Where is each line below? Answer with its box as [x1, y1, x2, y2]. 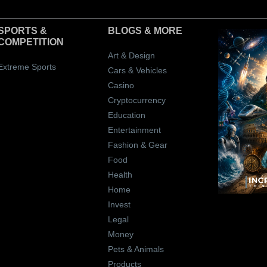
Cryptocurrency [107, 95, 166, 105]
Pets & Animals [107, 244, 164, 254]
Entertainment [107, 125, 161, 135]
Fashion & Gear [107, 139, 167, 150]
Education [107, 110, 145, 120]
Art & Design [107, 50, 155, 60]
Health [107, 169, 132, 179]
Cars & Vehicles [107, 65, 167, 75]
